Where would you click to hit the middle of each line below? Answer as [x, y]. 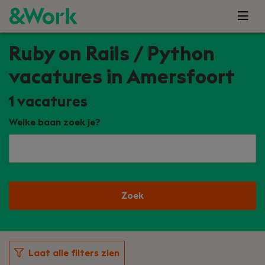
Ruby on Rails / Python [112, 54]
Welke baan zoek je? [55, 122]
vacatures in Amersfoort [122, 77]
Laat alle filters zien [74, 253]
